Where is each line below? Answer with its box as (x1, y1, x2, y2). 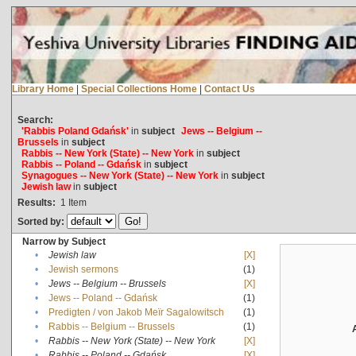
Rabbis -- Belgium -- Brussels (48, 320, 175, 332)
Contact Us (203, 83, 255, 95)
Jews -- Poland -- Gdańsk (48, 292, 157, 304)
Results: (17, 196, 56, 208)
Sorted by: (17, 215, 67, 227)
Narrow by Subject (21, 235, 106, 247)
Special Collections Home (80, 83, 197, 95)
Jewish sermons (48, 263, 118, 275)
